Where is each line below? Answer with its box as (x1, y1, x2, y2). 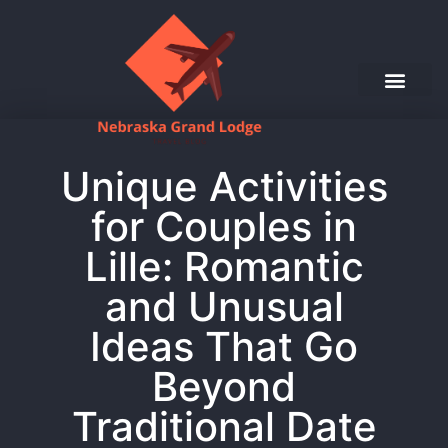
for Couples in (91, 202, 357, 252)
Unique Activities (60, 162, 388, 212)
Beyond (152, 362, 296, 412)
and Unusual (104, 282, 344, 332)
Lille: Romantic (84, 242, 364, 292)
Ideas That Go (90, 322, 358, 372)
